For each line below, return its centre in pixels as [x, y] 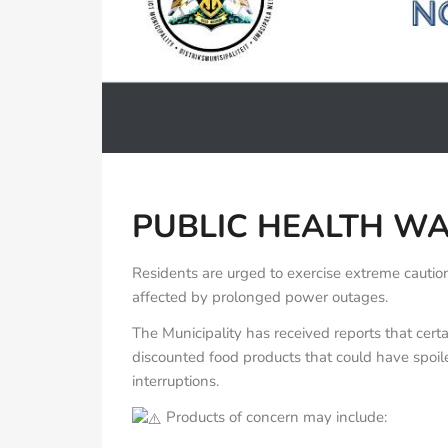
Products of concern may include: [274, 417]
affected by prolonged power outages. [260, 297]
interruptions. [175, 381]
